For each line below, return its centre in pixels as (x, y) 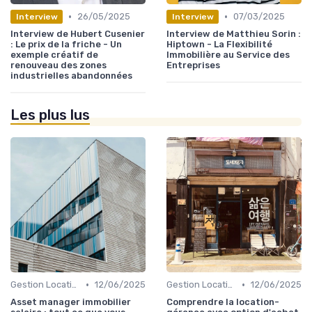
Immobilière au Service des (228, 55)
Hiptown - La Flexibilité (219, 45)
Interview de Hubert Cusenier (78, 34)
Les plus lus (50, 115)
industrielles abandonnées (71, 76)
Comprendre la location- (223, 302)
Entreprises (193, 65)
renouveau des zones (58, 65)
